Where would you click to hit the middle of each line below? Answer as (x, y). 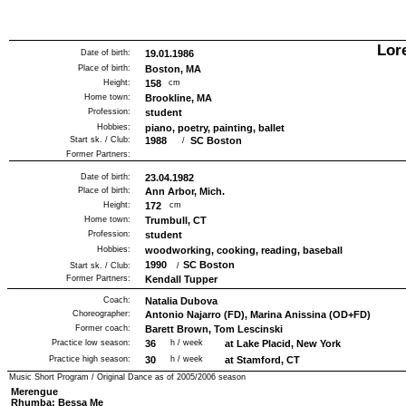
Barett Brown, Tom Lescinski (214, 329)
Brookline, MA (179, 98)
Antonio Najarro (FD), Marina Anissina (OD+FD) (258, 314)
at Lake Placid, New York (283, 343)
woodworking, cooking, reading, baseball (244, 250)
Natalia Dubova (181, 301)
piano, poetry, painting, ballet (215, 128)
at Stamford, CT (262, 360)
